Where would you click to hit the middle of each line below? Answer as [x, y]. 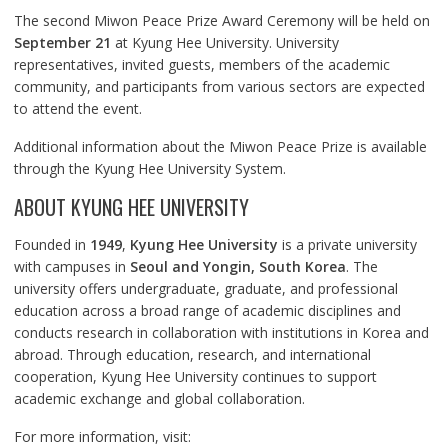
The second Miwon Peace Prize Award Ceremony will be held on [221, 21]
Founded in [51, 245]
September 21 [62, 43]
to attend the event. [77, 109]
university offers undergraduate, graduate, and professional [205, 289]
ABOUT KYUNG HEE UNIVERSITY [131, 207]
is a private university [347, 245]
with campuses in [71, 267]
